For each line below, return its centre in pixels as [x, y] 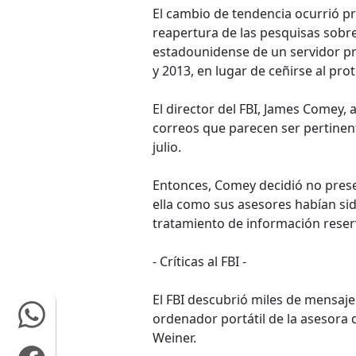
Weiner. [174, 338]
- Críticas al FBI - [199, 261]
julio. [167, 147]
